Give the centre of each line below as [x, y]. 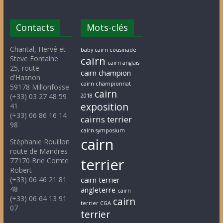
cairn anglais [124, 62]
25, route [24, 68]
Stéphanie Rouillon [40, 141]
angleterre [98, 190]
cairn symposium [103, 130]
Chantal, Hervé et [38, 49]
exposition [105, 107]
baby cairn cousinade [109, 50]
